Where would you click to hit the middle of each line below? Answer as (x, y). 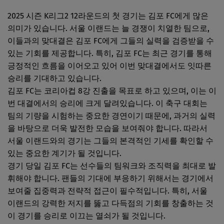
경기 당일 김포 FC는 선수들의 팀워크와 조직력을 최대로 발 (112, 165)
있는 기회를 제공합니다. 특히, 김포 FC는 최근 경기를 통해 (110, 53)
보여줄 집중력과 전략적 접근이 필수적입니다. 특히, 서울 (107, 190)
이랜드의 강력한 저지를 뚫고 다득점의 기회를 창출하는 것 (110, 203)
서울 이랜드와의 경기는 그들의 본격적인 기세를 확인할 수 (110, 140)
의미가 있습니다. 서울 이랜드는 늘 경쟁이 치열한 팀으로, (108, 28)
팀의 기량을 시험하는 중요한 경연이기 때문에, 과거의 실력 (111, 115)
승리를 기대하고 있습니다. (54, 78)
